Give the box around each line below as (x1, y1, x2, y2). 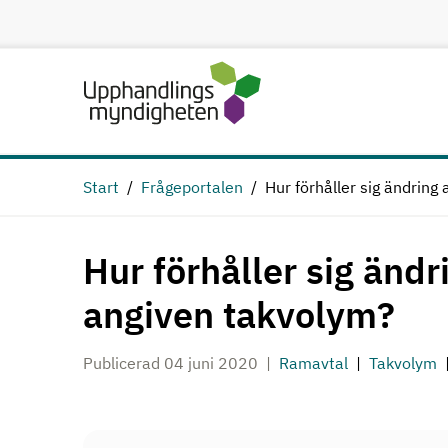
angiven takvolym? (83, 291, 395, 338)
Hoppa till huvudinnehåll (90, 7, 264, 27)
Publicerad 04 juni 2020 (83, 353, 258, 373)
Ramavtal (279, 353, 348, 373)
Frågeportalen (141, 177, 243, 197)
